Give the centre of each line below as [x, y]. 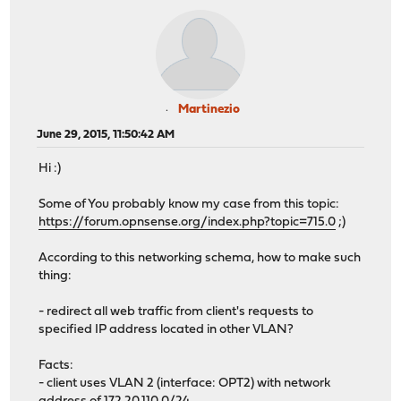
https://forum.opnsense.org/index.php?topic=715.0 [188, 223]
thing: [55, 277]
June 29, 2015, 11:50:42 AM [106, 134]
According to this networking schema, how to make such [200, 259]
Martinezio [209, 109]
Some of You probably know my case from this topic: [189, 205]
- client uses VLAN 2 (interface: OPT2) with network [185, 384]
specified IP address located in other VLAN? [166, 330]
